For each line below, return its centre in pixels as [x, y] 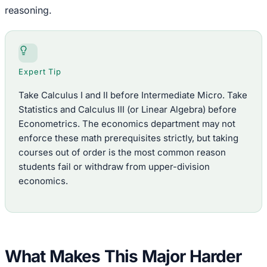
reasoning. [28, 10]
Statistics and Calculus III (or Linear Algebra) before [128, 110]
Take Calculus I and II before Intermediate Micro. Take [133, 95]
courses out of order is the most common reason [122, 153]
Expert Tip [40, 72]
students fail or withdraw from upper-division [114, 167]
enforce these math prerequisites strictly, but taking [128, 138]
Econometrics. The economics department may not [127, 124]
